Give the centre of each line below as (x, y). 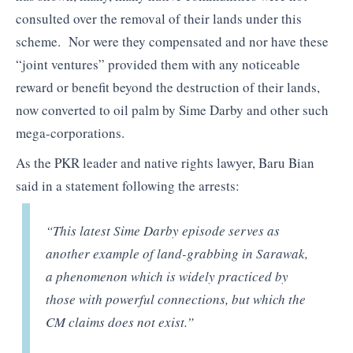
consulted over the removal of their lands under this (159, 19)
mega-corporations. (70, 133)
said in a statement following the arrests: (128, 185)
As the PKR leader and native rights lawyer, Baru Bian (165, 162)
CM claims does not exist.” (120, 322)
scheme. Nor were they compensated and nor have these (172, 42)
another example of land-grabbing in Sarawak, (177, 254)
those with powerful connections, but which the (176, 299)
